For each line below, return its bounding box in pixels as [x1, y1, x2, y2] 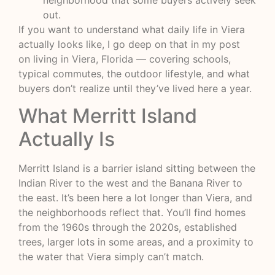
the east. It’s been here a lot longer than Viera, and [18, 192, 252, 204]
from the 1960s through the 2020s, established [18, 221, 237, 234]
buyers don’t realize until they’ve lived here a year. [18, 82, 252, 95]
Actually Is [18, 127, 115, 152]
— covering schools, [133, 53, 231, 66]
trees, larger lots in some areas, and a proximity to [18, 236, 254, 249]
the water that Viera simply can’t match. [18, 250, 204, 263]
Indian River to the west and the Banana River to [18, 177, 242, 190]
